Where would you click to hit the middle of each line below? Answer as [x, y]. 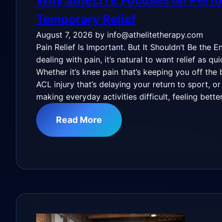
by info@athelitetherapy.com [149, 35]
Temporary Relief [86, 19]
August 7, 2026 [64, 35]
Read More [79, 120]
